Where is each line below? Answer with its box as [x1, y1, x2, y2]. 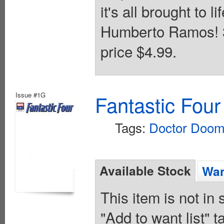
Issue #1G [15, 89, 45, 99]
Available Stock [99, 161, 191, 179]
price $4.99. [100, 40, 176, 61]
